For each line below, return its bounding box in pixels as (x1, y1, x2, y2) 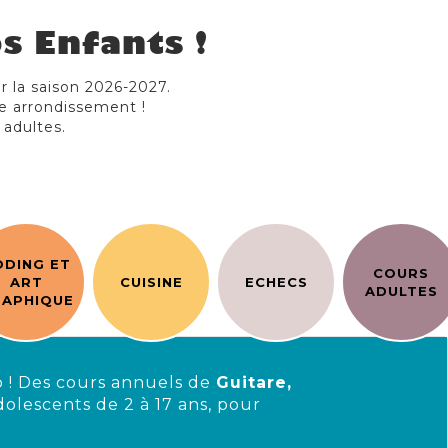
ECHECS (244, 274, 308, 291)
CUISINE (119, 274, 183, 291)
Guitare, (215, 373, 292, 393)
